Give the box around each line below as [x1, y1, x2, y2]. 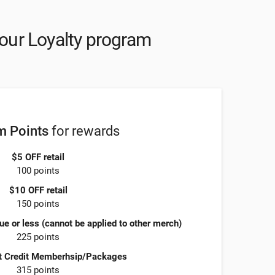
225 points [17, 231, 60, 243]
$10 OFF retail [9, 185, 68, 196]
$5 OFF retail [12, 152, 64, 163]
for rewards [48, 123, 120, 139]
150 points [17, 198, 60, 210]
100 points [17, 165, 60, 177]
